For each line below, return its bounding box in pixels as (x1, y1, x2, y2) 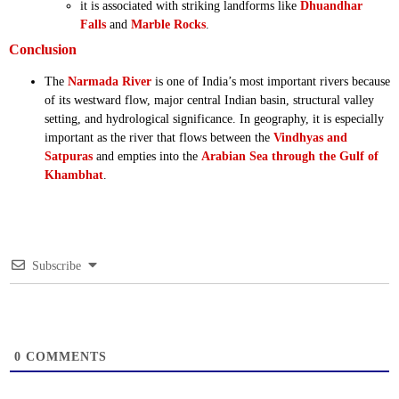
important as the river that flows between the (45, 130, 273, 144)
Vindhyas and (273, 130, 347, 144)
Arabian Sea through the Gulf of (201, 149, 379, 163)
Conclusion (9, 41, 77, 57)
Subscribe (32, 258, 81, 273)
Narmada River (68, 74, 151, 88)
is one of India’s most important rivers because (151, 74, 390, 88)
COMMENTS (21, 349, 107, 363)
